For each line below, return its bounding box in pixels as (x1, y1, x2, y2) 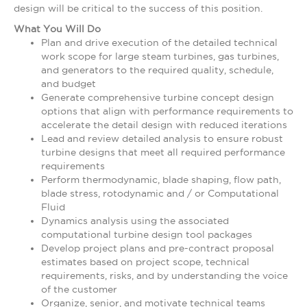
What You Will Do (14, 23, 101, 34)
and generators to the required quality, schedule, (41, 64, 273, 75)
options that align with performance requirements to (41, 106, 293, 116)
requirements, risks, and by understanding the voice (41, 270, 288, 281)
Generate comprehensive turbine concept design (41, 92, 274, 103)
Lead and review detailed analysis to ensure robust (41, 133, 283, 144)
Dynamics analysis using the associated (41, 215, 229, 226)
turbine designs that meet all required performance (41, 147, 285, 158)
